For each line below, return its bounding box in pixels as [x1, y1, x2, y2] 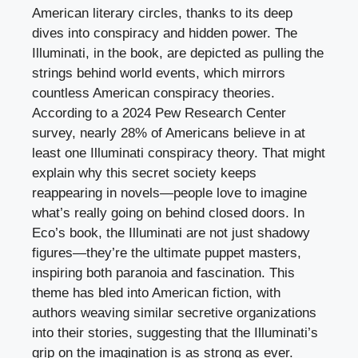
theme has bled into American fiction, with [32, 285, 280, 301]
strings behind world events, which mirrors [32, 66, 285, 82]
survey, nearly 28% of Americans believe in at [32, 125, 305, 141]
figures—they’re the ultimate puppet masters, [32, 245, 301, 261]
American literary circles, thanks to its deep [32, 6, 292, 22]
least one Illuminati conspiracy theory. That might [32, 145, 325, 161]
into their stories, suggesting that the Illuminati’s [32, 325, 318, 341]
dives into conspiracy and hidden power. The [32, 26, 297, 42]
